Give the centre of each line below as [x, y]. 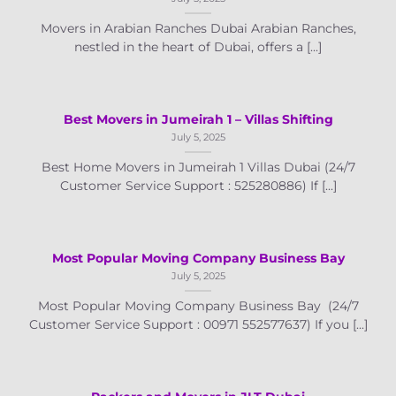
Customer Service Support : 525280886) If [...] [198, 186]
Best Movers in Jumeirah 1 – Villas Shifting [198, 120]
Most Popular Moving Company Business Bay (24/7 [198, 306]
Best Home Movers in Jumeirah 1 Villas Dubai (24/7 [198, 168]
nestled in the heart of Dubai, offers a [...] [198, 47]
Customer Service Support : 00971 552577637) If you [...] [198, 325]
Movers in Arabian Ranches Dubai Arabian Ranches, [198, 29]
